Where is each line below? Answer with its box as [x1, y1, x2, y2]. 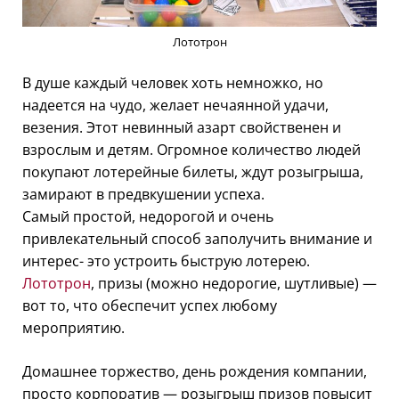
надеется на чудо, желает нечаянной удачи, [22, 94, 329, 115]
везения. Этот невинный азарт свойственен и [22, 117, 341, 137]
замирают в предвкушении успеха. [22, 183, 265, 204]
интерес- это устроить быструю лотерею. [22, 250, 310, 271]
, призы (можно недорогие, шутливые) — [91, 273, 377, 293]
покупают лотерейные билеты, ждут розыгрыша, [22, 161, 363, 182]
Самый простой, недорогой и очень [22, 206, 273, 226]
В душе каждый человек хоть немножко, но [22, 72, 323, 93]
